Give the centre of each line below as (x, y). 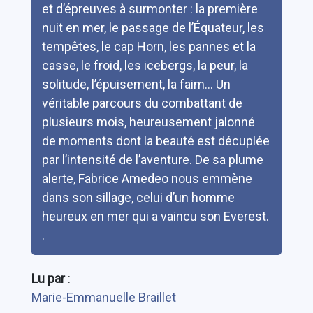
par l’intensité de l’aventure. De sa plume (152, 160)
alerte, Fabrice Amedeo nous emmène (147, 179)
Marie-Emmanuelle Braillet (103, 298)
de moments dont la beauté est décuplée (155, 141)
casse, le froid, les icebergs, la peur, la (145, 66)
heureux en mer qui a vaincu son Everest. (155, 217)
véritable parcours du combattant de (142, 103)
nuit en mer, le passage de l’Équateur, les (153, 28)
